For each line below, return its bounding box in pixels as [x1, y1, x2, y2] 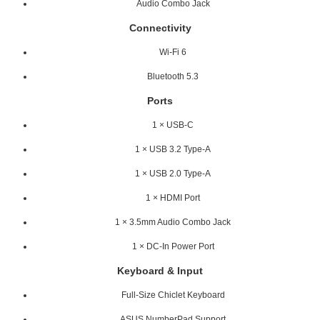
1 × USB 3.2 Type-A [135, 144, 211, 154]
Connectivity [129, 21, 191, 34]
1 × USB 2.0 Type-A [135, 168, 211, 179]
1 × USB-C [152, 119, 194, 130]
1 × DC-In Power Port [131, 241, 214, 251]
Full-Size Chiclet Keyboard [121, 289, 225, 300]
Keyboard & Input [117, 264, 203, 276]
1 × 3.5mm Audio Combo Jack [115, 216, 231, 227]
